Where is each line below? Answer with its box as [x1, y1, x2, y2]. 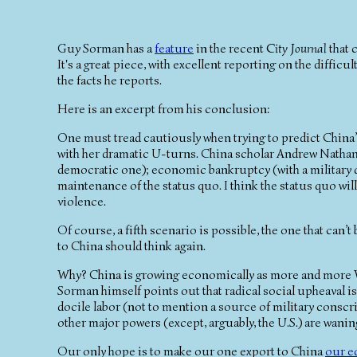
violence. [57, 193, 106, 210]
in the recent [194, 40, 266, 57]
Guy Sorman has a [57, 40, 155, 57]
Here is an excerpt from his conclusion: [57, 100, 270, 117]
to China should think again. [57, 237, 206, 254]
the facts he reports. [57, 72, 162, 88]
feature [155, 40, 194, 57]
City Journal [266, 40, 327, 57]
